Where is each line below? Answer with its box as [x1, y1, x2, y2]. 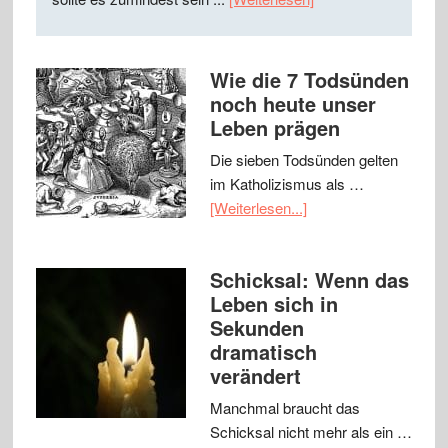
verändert [209, 361, 301, 391]
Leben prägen [209, 113, 340, 143]
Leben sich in [209, 289, 338, 319]
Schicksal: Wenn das [209, 265, 409, 295]
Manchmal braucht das [209, 397, 360, 419]
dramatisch [209, 337, 317, 367]
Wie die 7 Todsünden [209, 65, 409, 95]
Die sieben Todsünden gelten [209, 149, 398, 171]
